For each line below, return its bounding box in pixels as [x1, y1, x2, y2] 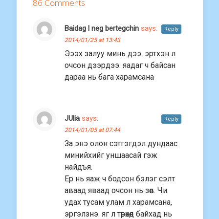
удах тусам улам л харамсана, [65, 197, 172, 207]
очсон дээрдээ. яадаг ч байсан [65, 61, 175, 70]
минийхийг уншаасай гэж [65, 151, 157, 160]
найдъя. [65, 162, 92, 172]
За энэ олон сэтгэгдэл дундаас [65, 139, 177, 149]
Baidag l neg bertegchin [65, 24, 139, 33]
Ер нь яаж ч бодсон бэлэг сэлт [65, 174, 175, 184]
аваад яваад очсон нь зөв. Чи [65, 186, 167, 196]
